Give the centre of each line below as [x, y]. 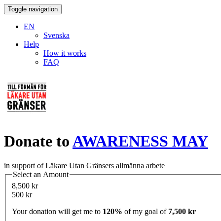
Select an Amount [41, 174]
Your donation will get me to [57, 212]
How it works [65, 53]
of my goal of [145, 212]
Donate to [38, 141]
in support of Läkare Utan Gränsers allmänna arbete [84, 165]
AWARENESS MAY [140, 141]
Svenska [56, 35]
